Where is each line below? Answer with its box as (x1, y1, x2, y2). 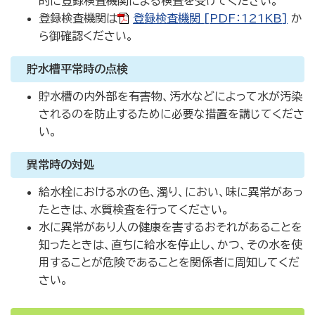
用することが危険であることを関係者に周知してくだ (39, 257, 300, 268)
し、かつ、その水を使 (200, 239, 302, 250)
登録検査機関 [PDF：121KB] (133, 13, 288, 24)
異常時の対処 (27, 159, 94, 170)
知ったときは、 (39, 239, 111, 250)
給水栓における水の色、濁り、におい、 (39, 186, 226, 198)
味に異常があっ (226, 186, 303, 198)
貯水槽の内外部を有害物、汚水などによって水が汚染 (39, 91, 302, 102)
